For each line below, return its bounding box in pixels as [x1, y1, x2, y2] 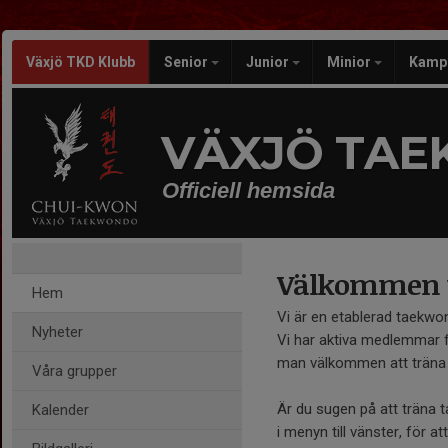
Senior [164, 54, 211, 70]
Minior [327, 54, 374, 70]
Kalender [32, 401, 89, 419]
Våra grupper [32, 362, 117, 380]
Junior [246, 54, 292, 70]
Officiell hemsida [162, 178, 335, 203]
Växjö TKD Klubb [26, 54, 135, 70]
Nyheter [32, 323, 83, 341]
